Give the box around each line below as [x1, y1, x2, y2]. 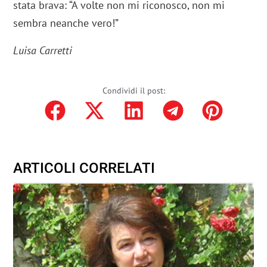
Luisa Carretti [13, 44, 73, 58]
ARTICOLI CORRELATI [13, 159, 156, 176]
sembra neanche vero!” [13, 16, 119, 30]
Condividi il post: [102, 85, 165, 96]
